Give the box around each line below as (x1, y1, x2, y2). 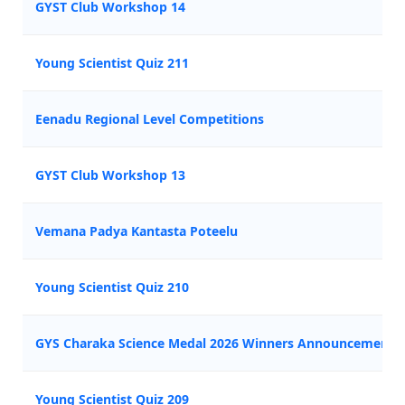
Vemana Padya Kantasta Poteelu (35, 222, 238, 240)
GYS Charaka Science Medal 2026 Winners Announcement (35, 334, 394, 352)
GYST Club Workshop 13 (35, 166, 185, 184)
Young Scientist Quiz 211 (35, 54, 189, 71)
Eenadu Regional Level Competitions (35, 110, 264, 127)
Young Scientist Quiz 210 (35, 278, 189, 296)
